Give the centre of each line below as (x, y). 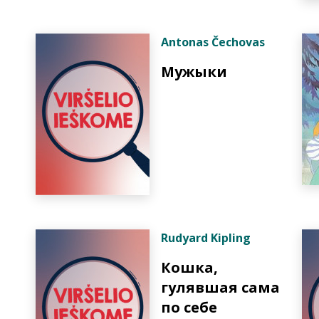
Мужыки (194, 72)
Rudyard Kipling (206, 238)
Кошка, (189, 267)
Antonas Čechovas (213, 42)
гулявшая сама (220, 287)
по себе (189, 307)
